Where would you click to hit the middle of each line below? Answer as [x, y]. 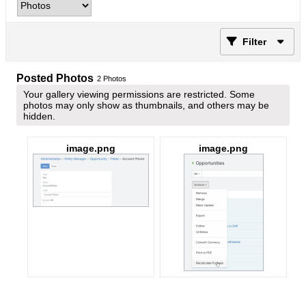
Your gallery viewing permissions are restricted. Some [139, 94]
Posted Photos [55, 78]
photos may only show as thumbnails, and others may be [146, 105]
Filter [254, 42]
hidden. [39, 116]
